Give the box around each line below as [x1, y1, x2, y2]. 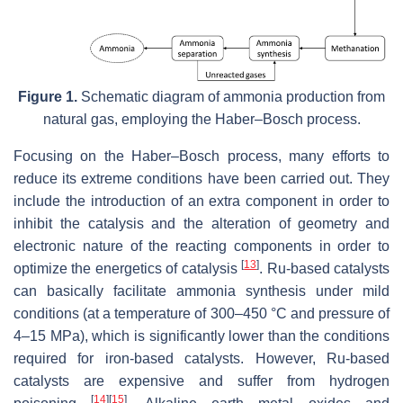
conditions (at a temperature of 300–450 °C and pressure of [13, 306, 390, 322]
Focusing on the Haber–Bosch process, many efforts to [13, 148, 390, 165]
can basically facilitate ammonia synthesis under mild [13, 283, 390, 300]
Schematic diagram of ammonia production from [77, 89, 385, 105]
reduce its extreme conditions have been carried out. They [13, 171, 390, 187]
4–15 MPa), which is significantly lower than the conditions [13, 328, 390, 345]
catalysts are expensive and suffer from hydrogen [13, 373, 390, 390]
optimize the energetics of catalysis [13, 261, 242, 277]
